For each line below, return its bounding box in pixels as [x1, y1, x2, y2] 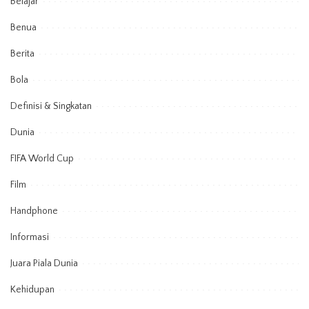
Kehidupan [10, 284, 54, 296]
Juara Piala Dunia [10, 258, 78, 270]
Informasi [10, 232, 49, 243]
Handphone [10, 206, 58, 217]
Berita [10, 48, 34, 60]
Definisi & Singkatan [10, 101, 92, 112]
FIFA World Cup [10, 153, 74, 165]
